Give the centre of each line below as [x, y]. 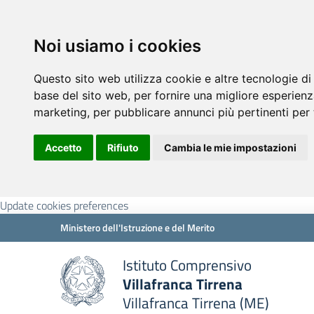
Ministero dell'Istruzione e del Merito [137, 227]
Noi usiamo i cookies [117, 46]
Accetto [63, 148]
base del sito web [81, 95]
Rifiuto [123, 148]
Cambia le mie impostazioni [230, 148]
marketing [60, 112]
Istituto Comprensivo [187, 265]
